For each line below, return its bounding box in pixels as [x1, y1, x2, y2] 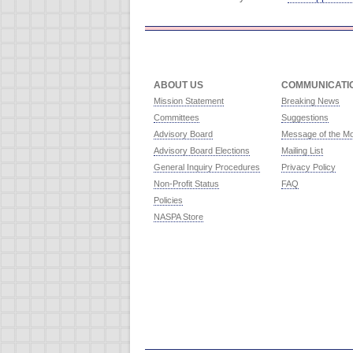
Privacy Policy [281, 162, 336, 172]
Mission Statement [153, 95, 224, 106]
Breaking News [281, 95, 340, 106]
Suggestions [281, 112, 329, 122]
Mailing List [281, 145, 323, 155]
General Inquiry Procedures [153, 162, 260, 172]
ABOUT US [153, 79, 203, 91]
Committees [153, 112, 199, 122]
